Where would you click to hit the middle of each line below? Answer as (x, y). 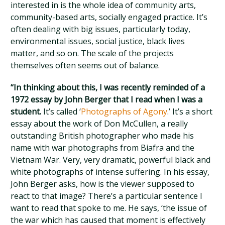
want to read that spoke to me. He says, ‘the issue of (109, 208)
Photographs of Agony (124, 111)
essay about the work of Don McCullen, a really (99, 124)
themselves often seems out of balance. (85, 65)
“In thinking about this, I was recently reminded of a (108, 87)
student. (27, 111)
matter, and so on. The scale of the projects (92, 53)
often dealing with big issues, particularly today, (101, 29)
